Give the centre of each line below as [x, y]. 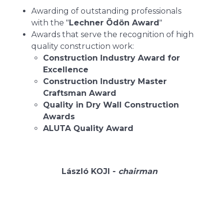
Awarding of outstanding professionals [106, 11]
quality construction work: [83, 46]
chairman [138, 171]
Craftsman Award [80, 93]
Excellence [66, 70]
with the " [50, 23]
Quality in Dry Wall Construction [111, 105]
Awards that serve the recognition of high [112, 34]
